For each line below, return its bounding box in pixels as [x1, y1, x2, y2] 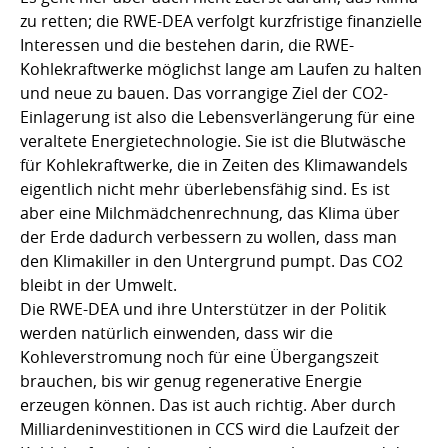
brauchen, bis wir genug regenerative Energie [20, 369, 362, 392]
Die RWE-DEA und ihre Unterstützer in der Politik [20, 297, 386, 320]
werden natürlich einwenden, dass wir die [20, 321, 333, 344]
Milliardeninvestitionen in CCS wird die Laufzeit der [20, 417, 400, 440]
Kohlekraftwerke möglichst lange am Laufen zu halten [20, 57, 422, 80]
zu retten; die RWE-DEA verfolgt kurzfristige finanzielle [20, 9, 422, 32]
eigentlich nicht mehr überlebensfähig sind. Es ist [20, 177, 390, 200]
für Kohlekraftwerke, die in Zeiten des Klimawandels [20, 153, 408, 176]
